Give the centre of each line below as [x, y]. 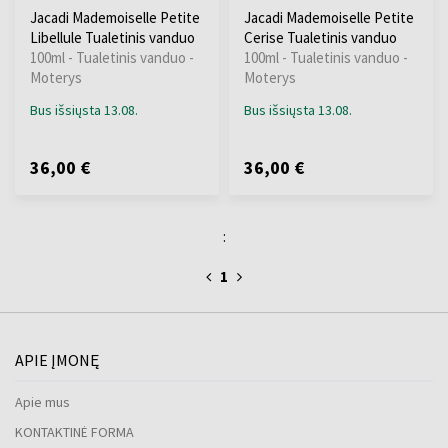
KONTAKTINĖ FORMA [74, 431]
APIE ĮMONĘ [57, 359]
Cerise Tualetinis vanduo [320, 38]
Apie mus [42, 401]
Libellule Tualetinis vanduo [112, 38]
